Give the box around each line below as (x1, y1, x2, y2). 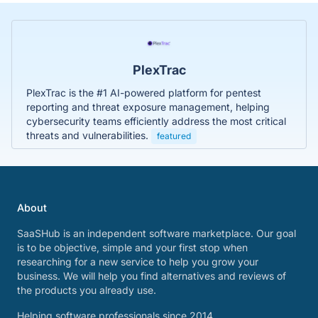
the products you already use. (17, 284, 156, 296)
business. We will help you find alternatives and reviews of (17, 270, 286, 282)
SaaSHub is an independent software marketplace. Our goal (17, 227, 296, 239)
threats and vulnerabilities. (26, 128, 151, 141)
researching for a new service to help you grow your (17, 256, 258, 268)
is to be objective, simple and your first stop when (17, 241, 248, 253)
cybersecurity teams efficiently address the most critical (26, 114, 286, 127)
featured (157, 130, 191, 141)
